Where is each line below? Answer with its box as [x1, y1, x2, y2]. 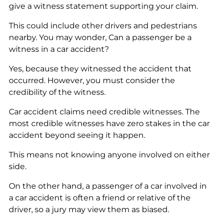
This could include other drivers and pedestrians [8, 21, 197, 30]
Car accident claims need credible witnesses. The [8, 107, 200, 116]
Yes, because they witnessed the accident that [8, 64, 192, 73]
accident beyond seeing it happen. [8, 130, 145, 140]
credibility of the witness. [8, 87, 106, 97]
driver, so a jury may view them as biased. [8, 204, 169, 214]
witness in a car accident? [8, 44, 109, 54]
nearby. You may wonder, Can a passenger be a [8, 32, 192, 42]
